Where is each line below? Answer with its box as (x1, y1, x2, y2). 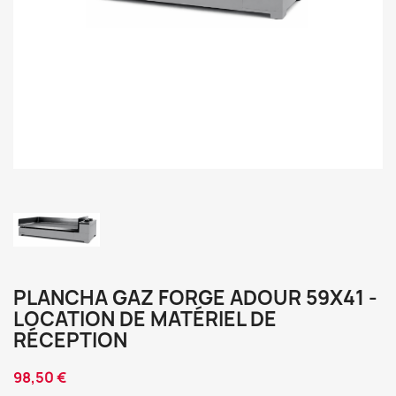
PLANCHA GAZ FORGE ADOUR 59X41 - (13, 285, 377, 311)
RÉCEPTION (13, 327, 127, 354)
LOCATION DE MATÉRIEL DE (13, 306, 277, 332)
